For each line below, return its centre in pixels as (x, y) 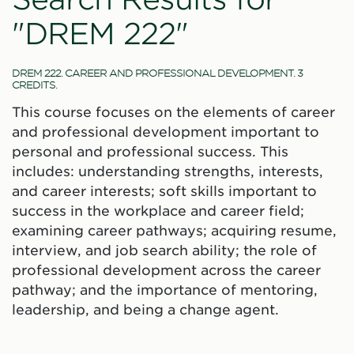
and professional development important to (166, 132)
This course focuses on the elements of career (173, 112)
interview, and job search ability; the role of (164, 250)
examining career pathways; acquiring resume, (174, 230)
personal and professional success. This (150, 151)
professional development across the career (166, 270)
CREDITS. (34, 85)
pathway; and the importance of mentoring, (165, 290)
